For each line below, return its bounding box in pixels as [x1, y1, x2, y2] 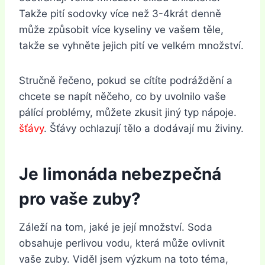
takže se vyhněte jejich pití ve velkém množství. [19, 39, 244, 51]
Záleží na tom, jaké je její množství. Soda [19, 221, 212, 233]
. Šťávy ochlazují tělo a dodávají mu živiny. [44, 122, 244, 134]
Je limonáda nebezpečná [19, 163, 221, 184]
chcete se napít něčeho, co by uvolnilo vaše [19, 90, 226, 102]
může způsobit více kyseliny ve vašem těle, [19, 23, 224, 35]
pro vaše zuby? [19, 188, 141, 209]
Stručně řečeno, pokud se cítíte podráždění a [19, 74, 232, 86]
